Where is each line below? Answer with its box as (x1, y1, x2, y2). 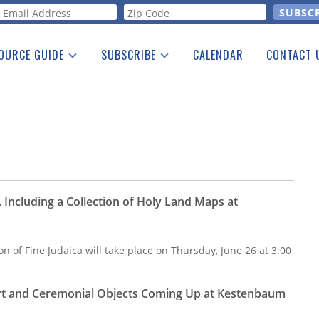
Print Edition (90, 71, 157, 88)
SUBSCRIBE (101, 46, 156, 63)
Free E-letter (90, 90, 155, 107)
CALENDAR (193, 46, 244, 63)
